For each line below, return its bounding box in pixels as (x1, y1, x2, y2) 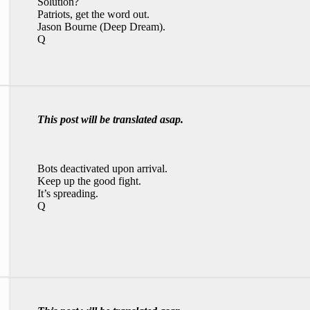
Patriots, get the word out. (37, 8, 149, 20)
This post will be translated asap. (37, 113, 183, 125)
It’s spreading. (37, 188, 98, 199)
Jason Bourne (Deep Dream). (37, 21, 165, 33)
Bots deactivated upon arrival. (37, 163, 167, 174)
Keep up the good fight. (37, 175, 141, 187)
